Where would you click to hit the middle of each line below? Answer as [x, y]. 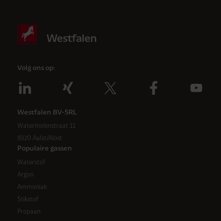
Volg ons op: [36, 68]
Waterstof [31, 162]
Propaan [29, 212]
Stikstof [28, 199]
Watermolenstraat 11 [46, 126]
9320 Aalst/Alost [39, 138]
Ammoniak [32, 186]
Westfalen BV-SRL [47, 112]
